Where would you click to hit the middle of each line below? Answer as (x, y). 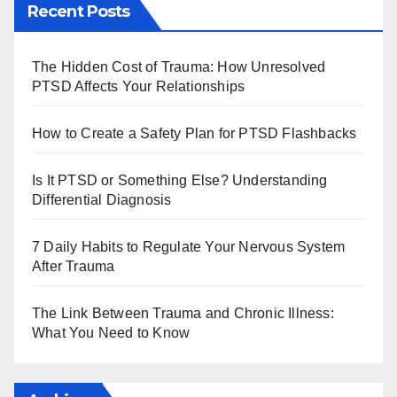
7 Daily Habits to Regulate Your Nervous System (189, 247)
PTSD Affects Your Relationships (139, 87)
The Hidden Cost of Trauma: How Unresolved (179, 67)
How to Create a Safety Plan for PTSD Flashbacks (195, 134)
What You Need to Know (111, 333)
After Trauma (74, 267)
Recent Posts (79, 12)
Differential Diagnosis (102, 200)
